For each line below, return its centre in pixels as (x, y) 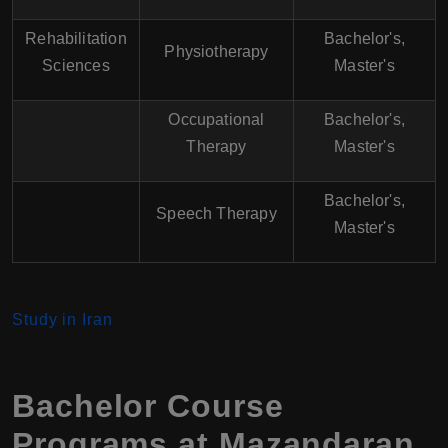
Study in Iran (62, 319)
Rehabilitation (76, 38)
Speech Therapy (216, 213)
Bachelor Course (148, 405)
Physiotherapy (216, 51)
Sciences (76, 65)
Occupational (216, 119)
